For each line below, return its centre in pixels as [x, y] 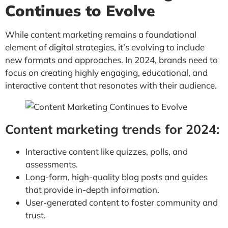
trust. [36, 215]
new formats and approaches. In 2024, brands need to [111, 60]
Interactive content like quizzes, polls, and [107, 151]
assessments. [52, 164]
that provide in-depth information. [92, 189]
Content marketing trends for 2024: [112, 129]
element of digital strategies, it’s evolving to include [105, 47]
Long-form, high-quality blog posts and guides [117, 177]
